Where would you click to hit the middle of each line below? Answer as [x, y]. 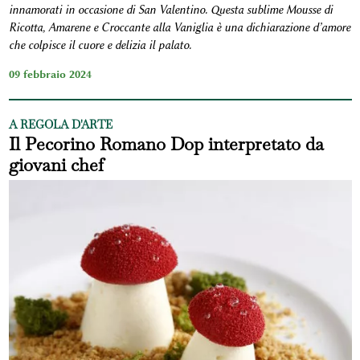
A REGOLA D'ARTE [60, 125]
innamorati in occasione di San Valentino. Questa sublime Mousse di [170, 10]
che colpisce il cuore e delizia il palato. [100, 46]
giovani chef [56, 165]
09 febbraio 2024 [50, 74]
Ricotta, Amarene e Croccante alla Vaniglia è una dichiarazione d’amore [179, 28]
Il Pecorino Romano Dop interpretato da [166, 144]
